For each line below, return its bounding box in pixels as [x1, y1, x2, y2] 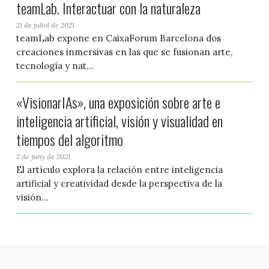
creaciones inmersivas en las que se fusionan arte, [16, 46, 232, 58]
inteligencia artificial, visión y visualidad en [16, 109, 223, 131]
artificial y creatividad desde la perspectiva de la [16, 177, 222, 189]
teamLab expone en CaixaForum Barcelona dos [16, 32, 221, 44]
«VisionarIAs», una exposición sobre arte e [16, 91, 220, 113]
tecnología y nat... [16, 60, 94, 72]
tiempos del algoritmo [16, 128, 123, 150]
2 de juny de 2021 [16, 151, 70, 161]
